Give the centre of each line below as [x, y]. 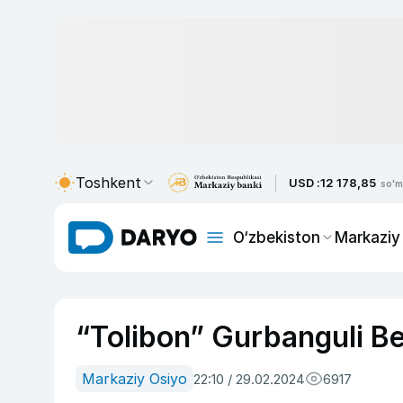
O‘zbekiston [277, 237]
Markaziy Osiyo [134, 379]
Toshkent [108, 183]
